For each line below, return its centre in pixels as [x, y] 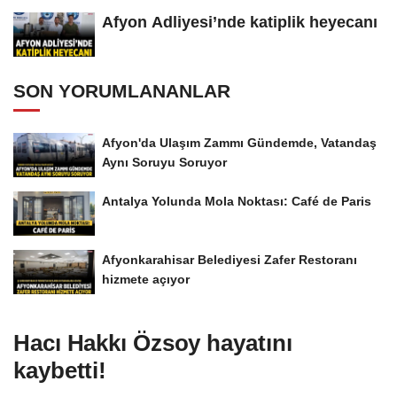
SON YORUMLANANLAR [122, 91]
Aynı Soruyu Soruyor [164, 163]
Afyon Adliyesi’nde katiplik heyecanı [240, 23]
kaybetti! [60, 370]
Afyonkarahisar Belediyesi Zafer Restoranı [230, 259]
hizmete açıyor [146, 279]
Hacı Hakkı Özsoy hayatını [153, 343]
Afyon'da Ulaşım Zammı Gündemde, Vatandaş [239, 143]
